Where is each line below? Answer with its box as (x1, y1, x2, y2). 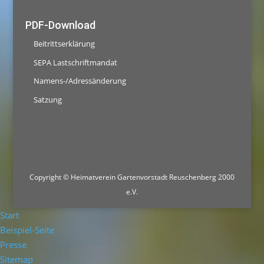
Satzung (33, 94, 62, 105)
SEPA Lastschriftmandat (33, 57, 117, 68)
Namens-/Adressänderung (33, 75, 126, 87)
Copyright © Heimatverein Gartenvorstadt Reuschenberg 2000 (29, 172, 235, 183)
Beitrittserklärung (33, 38, 95, 49)
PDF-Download (25, 19, 95, 32)
